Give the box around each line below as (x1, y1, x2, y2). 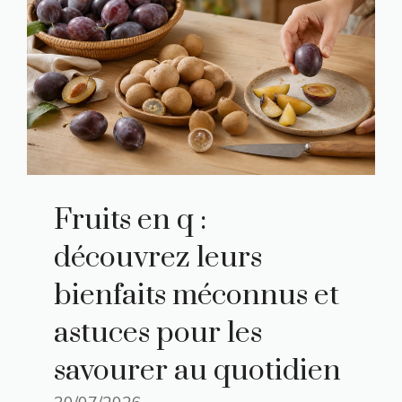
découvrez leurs (54, 239, 262, 276)
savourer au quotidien (54, 352, 341, 389)
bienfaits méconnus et (54, 276, 339, 314)
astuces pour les (54, 314, 262, 352)
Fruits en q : (54, 201, 206, 239)
